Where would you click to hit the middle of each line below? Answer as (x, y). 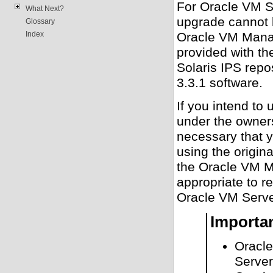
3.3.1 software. (220, 83)
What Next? (44, 8)
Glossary (40, 21)
